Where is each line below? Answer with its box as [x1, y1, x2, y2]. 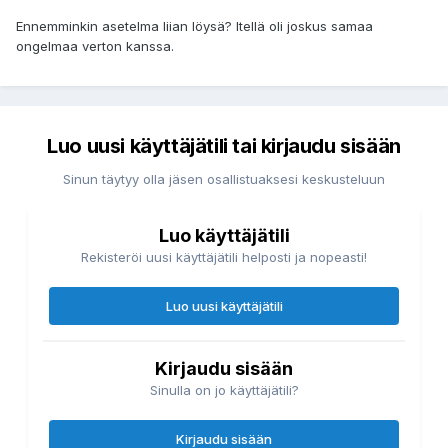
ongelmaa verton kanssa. [16, 38, 174, 55]
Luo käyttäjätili [158, 225, 290, 247]
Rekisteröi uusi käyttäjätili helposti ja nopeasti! [81, 249, 367, 266]
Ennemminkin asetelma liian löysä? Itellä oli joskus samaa [16, 18, 373, 35]
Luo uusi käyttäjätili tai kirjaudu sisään [47, 134, 401, 159]
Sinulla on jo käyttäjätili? [149, 382, 299, 399]
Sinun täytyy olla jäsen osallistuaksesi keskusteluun [63, 171, 385, 188]
